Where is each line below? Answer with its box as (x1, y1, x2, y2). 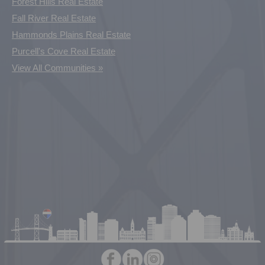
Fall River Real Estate (12, 13, 96, 24)
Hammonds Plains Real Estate (12, 30, 131, 40)
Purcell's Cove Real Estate (12, 46, 115, 57)
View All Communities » (12, 63, 103, 73)
